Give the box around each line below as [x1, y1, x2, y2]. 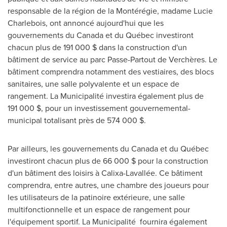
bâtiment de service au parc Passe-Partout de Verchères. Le [8, 54, 217, 65]
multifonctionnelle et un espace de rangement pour [8, 204, 190, 215]
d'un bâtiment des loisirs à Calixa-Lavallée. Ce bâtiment [8, 167, 203, 178]
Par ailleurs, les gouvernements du [8, 143, 131, 154]
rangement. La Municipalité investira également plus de [8, 90, 204, 101]
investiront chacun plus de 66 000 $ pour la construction [8, 155, 208, 166]
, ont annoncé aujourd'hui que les [46, 17, 164, 28]
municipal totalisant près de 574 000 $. [8, 115, 146, 126]
